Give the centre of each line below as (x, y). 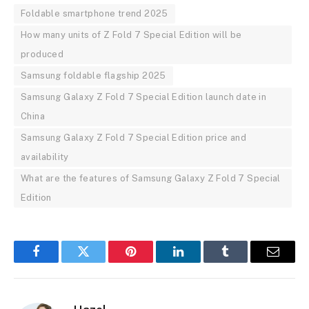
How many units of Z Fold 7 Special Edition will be (131, 34)
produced (42, 54)
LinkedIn (200, 262)
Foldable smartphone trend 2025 (94, 13)
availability (45, 157)
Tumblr (243, 262)
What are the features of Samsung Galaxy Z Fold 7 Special (151, 178)
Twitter (100, 262)
